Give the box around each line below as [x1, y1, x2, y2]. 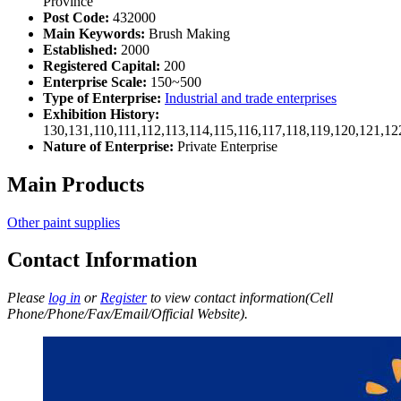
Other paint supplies [7, 214, 120, 230]
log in [48, 290, 81, 306]
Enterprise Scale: [43, 73, 147, 90]
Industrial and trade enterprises [165, 90, 337, 106]
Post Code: [43, 9, 109, 25]
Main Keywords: [43, 25, 145, 41]
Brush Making [145, 25, 230, 41]
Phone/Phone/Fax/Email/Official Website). [7, 306, 248, 322]
